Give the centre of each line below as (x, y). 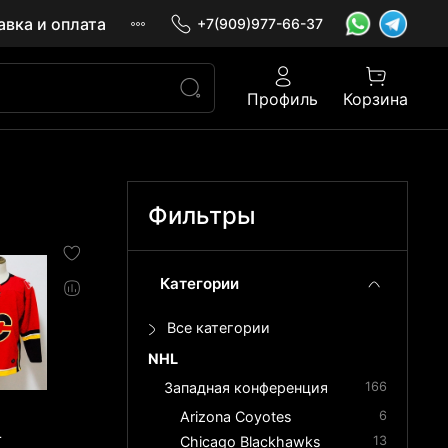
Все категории (219, 328)
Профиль (282, 99)
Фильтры (202, 216)
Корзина (375, 99)
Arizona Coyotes (236, 417)
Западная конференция (246, 388)
